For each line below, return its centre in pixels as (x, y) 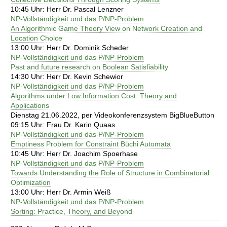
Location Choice (36, 38)
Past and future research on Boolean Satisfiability (89, 67)
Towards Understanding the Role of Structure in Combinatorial (110, 173)
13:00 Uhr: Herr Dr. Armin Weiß (61, 192)
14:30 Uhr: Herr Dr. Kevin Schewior (67, 76)
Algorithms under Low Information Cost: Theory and (94, 96)
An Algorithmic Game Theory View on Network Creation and (106, 28)
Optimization (31, 182)
